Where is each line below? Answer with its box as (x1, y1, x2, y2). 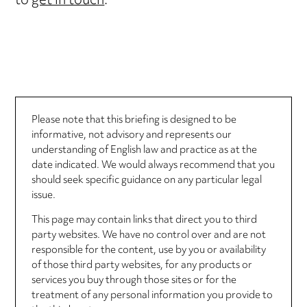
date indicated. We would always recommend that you (31, 154, 275, 176)
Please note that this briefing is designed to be (31, 109, 236, 131)
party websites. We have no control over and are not (31, 224, 266, 246)
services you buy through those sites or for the (31, 269, 236, 291)
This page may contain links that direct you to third (31, 209, 257, 231)
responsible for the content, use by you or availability (31, 239, 266, 261)
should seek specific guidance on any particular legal (31, 169, 262, 191)
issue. (31, 184, 56, 206)
